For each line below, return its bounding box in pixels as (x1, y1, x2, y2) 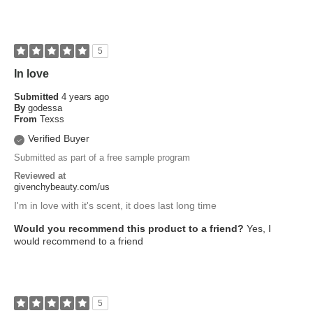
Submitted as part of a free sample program (14, 152, 190, 163)
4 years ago (61, 92, 109, 103)
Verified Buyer (28, 133, 89, 145)
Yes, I (244, 223, 271, 235)
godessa (28, 103, 62, 114)
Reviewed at (14, 170, 66, 182)
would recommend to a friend (14, 235, 143, 247)
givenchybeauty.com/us (14, 182, 110, 193)
